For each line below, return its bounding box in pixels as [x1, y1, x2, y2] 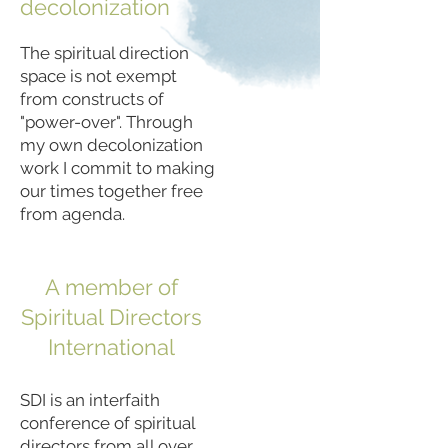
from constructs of [20, 88, 164, 109]
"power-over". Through [20, 111, 193, 132]
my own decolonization [20, 134, 203, 155]
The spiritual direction [20, 42, 189, 63]
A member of [44, 273, 178, 300]
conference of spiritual [20, 412, 195, 433]
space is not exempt [20, 65, 177, 86]
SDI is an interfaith [20, 389, 160, 410]
